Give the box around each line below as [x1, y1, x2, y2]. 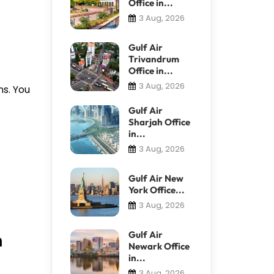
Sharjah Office [128, 116, 190, 128]
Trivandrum [128, 53, 179, 65]
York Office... [128, 183, 185, 196]
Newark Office [128, 240, 190, 252]
